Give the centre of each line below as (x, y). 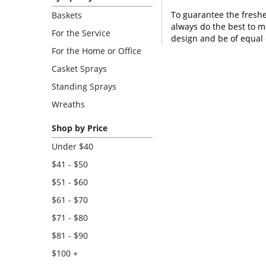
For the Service (81, 33)
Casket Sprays (79, 69)
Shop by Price (80, 128)
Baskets (67, 15)
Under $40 (72, 146)
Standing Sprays (84, 86)
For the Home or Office (96, 51)
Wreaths (68, 104)
